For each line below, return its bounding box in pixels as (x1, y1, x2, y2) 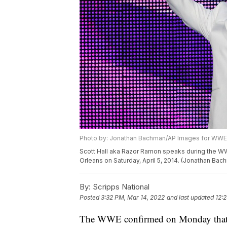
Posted (80, 194, 101, 202)
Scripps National (91, 182, 149, 192)
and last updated (167, 194, 214, 202)
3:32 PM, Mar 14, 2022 (101, 194, 165, 202)
